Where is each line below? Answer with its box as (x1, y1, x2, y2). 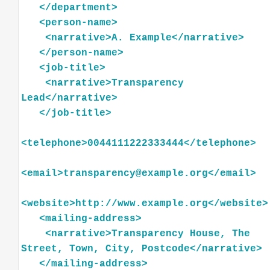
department (51, 2, 111, 13)
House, (190, 228, 226, 239)
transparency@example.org (63, 168, 208, 179)
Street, (21, 243, 63, 254)
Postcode (142, 243, 190, 254)
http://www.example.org (75, 198, 208, 209)
